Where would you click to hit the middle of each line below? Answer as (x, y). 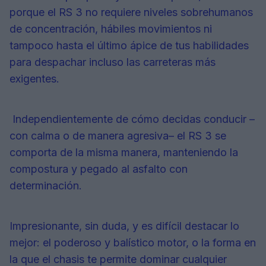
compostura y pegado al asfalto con (99, 169)
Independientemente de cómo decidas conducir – (132, 119)
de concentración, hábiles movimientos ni (111, 29)
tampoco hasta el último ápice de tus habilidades (129, 46)
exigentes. (34, 79)
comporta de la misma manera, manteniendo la (124, 153)
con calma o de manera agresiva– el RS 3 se (118, 136)
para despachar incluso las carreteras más (113, 62)
